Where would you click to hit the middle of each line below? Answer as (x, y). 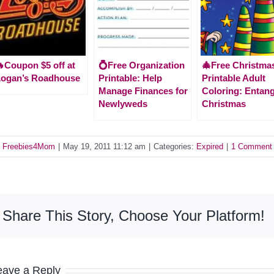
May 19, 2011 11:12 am (104, 146)
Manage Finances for (143, 91)
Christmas (224, 103)
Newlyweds (123, 103)
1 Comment (252, 146)
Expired (210, 146)
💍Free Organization (142, 65)
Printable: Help (130, 78)
